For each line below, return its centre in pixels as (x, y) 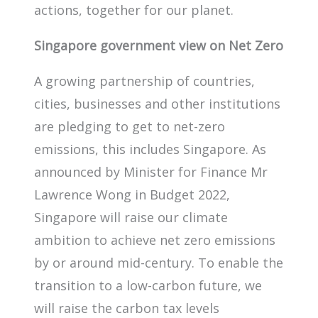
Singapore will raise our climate (131, 217)
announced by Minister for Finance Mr (151, 171)
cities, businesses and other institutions (157, 103)
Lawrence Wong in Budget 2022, (132, 194)
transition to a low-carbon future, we (148, 285)
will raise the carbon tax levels (127, 308)
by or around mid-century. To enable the (159, 262)
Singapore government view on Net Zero (159, 45)
